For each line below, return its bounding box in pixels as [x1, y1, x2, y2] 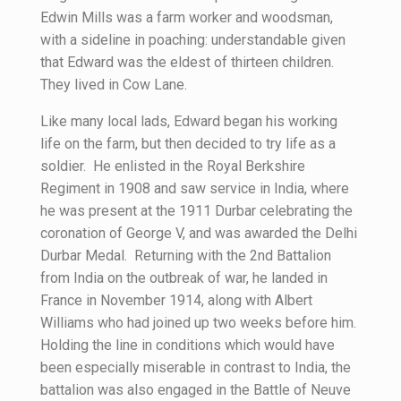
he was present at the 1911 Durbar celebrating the [40, 202, 353, 219]
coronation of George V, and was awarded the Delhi [40, 225, 357, 242]
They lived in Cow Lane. [40, 76, 191, 93]
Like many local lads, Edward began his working [40, 113, 337, 130]
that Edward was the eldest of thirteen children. [40, 54, 334, 71]
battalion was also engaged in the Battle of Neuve [40, 381, 351, 398]
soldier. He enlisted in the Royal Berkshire [40, 158, 305, 175]
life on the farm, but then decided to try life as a [40, 135, 336, 152]
